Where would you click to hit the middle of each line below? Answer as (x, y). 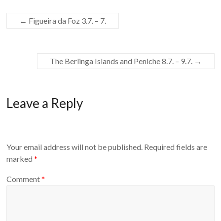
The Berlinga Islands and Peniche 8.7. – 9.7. (122, 61)
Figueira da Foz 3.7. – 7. (67, 21)
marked (20, 158)
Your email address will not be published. (75, 147)
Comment (24, 179)
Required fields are (176, 147)
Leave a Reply (45, 103)
